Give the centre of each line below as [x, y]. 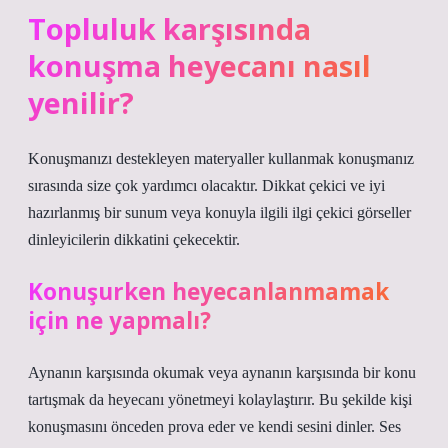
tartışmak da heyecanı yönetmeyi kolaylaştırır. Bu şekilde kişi [220, 399]
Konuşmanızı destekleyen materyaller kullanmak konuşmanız [221, 158]
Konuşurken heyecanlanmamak [208, 291]
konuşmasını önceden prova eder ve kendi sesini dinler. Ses [214, 426]
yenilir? [81, 102]
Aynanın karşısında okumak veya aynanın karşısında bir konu [222, 372]
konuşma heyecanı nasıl [199, 65]
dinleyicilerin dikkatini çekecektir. [134, 239]
